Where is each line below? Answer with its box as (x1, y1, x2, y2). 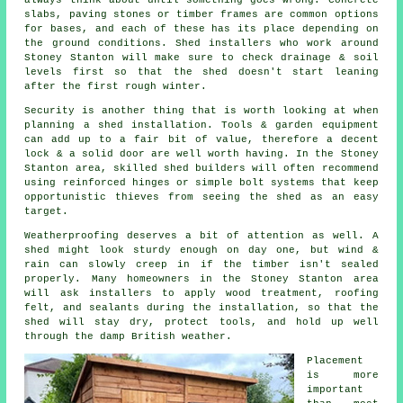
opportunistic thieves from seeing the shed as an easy (24, 191, 379, 202)
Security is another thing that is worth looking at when (24, 104, 379, 116)
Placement (307, 354, 364, 366)
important (307, 383, 364, 395)
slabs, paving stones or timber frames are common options (24, 8, 379, 20)
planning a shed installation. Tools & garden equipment (24, 119, 379, 130)
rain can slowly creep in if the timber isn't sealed (24, 258, 379, 270)
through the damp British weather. (24, 330, 233, 342)
